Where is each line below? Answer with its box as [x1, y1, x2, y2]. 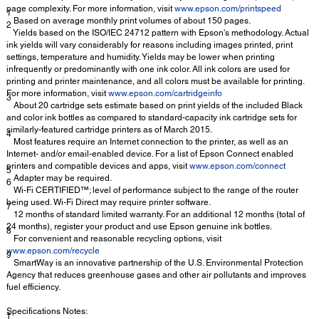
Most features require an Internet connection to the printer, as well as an [11, 137, 288, 147]
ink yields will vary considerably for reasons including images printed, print [6, 40, 293, 51]
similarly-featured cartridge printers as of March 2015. [6, 125, 212, 135]
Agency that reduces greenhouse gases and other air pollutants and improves [6, 270, 306, 281]
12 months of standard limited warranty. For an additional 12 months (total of [11, 209, 305, 220]
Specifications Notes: [6, 306, 88, 317]
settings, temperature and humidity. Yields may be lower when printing [6, 52, 275, 63]
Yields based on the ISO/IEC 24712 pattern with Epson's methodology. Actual [11, 28, 309, 38]
